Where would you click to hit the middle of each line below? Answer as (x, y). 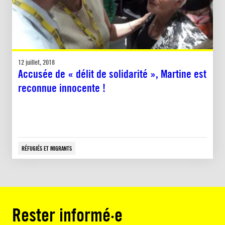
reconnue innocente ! (62, 88)
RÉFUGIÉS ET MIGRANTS (47, 148)
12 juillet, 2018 (36, 62)
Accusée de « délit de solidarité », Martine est (112, 74)
